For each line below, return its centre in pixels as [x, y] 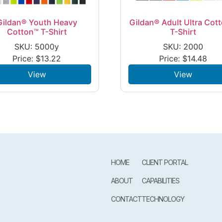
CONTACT [126, 199]
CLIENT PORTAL [165, 162]
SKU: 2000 [183, 46]
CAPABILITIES [161, 180]
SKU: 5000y [37, 46]
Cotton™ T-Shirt [37, 31]
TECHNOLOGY [163, 199]
